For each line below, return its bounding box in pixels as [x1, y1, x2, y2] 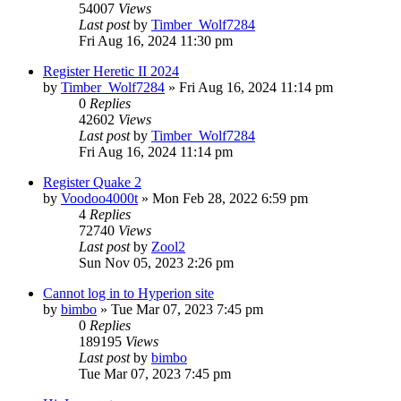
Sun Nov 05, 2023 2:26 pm [79, 254, 234, 270]
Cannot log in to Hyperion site [43, 285, 214, 301]
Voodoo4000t [61, 190, 138, 206]
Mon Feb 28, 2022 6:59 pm [152, 190, 308, 206]
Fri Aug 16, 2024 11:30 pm [79, 32, 233, 48]
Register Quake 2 [43, 174, 141, 190]
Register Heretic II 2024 [43, 63, 179, 79]
